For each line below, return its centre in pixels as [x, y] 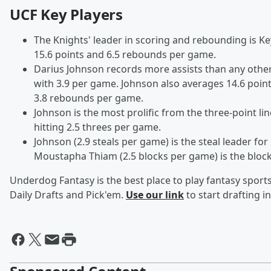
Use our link [155, 195]
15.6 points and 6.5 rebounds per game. [125, 55]
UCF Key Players [66, 15]
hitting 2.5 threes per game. [97, 127]
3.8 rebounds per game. [89, 98]
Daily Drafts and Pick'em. [68, 195]
